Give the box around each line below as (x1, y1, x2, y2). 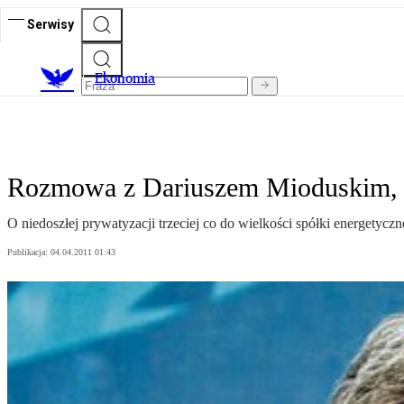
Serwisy (27, 16, 74, 32)
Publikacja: (7, 247, 50, 258)
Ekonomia (95, 69, 155, 87)
